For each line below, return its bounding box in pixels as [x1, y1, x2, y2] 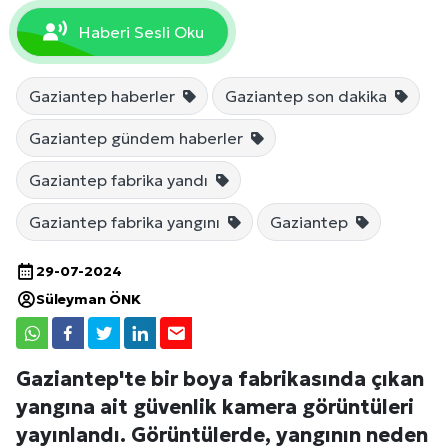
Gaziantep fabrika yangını [29, 212, 224, 232]
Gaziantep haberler [29, 86, 179, 106]
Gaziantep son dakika [225, 86, 391, 106]
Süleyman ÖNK [36, 290, 141, 308]
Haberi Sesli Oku [79, 22, 204, 42]
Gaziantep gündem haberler [29, 128, 247, 148]
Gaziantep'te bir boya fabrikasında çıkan [16, 366, 424, 392]
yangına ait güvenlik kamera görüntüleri [16, 394, 414, 420]
